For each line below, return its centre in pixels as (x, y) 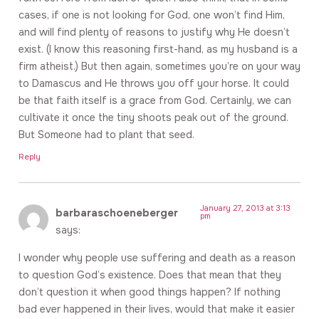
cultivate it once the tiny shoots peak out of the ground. (153, 117)
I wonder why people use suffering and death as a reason (157, 257)
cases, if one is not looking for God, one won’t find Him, (152, 15)
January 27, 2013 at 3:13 (246, 208)
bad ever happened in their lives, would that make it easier (157, 309)
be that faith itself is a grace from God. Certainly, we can (155, 100)
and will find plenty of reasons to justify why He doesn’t (154, 32)
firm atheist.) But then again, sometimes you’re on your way (159, 66)
